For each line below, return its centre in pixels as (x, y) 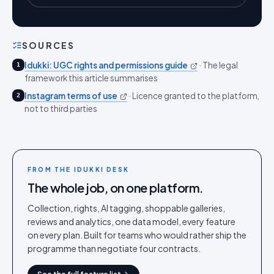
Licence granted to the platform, (196, 96)
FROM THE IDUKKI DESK (78, 169)
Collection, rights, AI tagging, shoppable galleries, (126, 208)
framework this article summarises (91, 78)
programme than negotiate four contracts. (114, 248)
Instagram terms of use (71, 96)
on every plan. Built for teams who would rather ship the (137, 235)
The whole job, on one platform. (116, 187)
